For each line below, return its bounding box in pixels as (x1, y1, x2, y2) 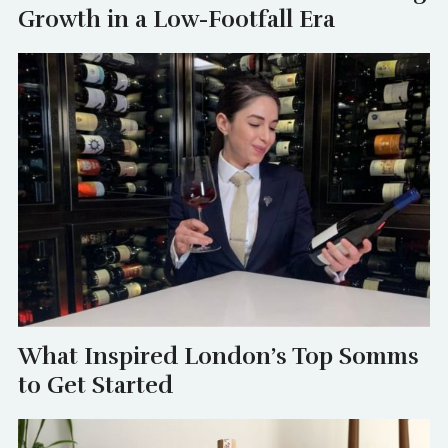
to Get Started (17, 370, 173, 400)
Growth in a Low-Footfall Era (17, 5, 335, 35)
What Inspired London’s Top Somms (17, 341, 419, 371)
